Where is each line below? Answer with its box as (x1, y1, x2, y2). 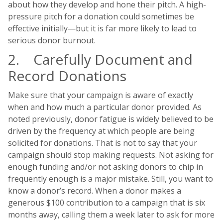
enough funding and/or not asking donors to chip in (8, 161, 203, 173)
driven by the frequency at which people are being (8, 125, 195, 137)
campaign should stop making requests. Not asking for (8, 149, 214, 161)
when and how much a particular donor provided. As (8, 102, 202, 113)
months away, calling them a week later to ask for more (8, 209, 215, 221)
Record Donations (8, 66, 126, 86)
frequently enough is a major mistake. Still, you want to (8, 173, 213, 185)
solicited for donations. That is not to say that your (8, 137, 197, 149)
